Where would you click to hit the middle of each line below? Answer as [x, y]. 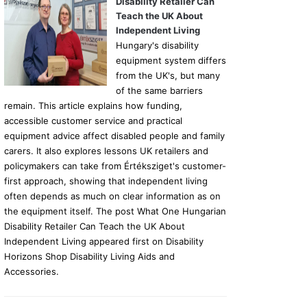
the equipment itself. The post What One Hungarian [115, 211]
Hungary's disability [157, 46]
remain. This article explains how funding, [93, 106]
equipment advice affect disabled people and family [114, 136]
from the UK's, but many [168, 76]
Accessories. [31, 272]
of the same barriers [159, 91]
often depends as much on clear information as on [112, 196]
